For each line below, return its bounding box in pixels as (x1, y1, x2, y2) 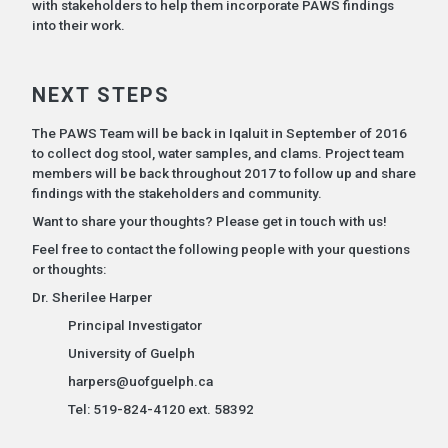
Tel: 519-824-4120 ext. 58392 (31, 400, 254, 417)
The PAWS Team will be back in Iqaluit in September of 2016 (31, 124, 407, 141)
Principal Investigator (31, 316, 202, 333)
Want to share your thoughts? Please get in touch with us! (31, 212, 387, 229)
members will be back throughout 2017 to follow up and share (31, 164, 416, 181)
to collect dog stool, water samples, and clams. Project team (31, 144, 404, 161)
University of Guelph (31, 344, 195, 361)
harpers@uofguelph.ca (31, 372, 213, 389)
